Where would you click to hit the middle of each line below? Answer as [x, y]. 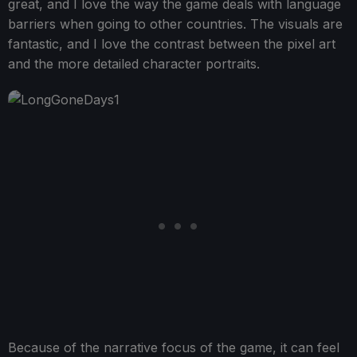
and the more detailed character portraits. [134, 64]
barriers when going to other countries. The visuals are [175, 24]
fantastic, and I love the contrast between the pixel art [172, 44]
